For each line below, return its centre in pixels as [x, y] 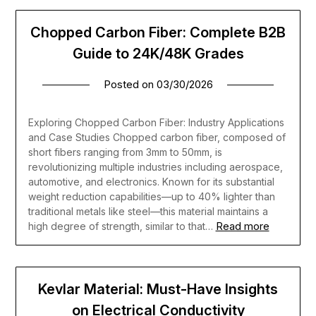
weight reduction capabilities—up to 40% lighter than [151, 196]
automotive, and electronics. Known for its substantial [151, 181]
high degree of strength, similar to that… [120, 226]
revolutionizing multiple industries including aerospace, [155, 166]
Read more [242, 226]
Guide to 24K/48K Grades [158, 53]
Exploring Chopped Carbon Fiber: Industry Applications [156, 122]
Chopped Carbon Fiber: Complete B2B [158, 32]
